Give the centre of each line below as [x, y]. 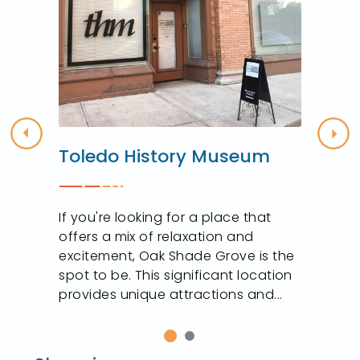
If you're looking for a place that [165, 218]
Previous [53, 142]
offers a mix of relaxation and [156, 237]
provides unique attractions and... [171, 295]
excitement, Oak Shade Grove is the [177, 256]
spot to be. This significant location [176, 276]
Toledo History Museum [165, 156]
